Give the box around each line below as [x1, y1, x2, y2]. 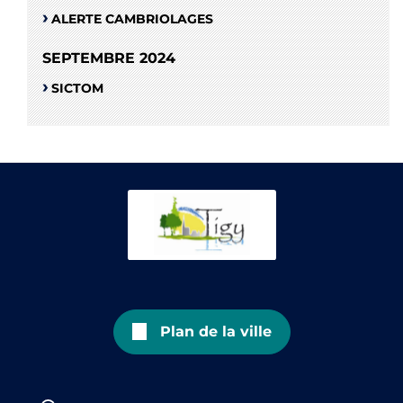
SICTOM [51, 80, 103, 97]
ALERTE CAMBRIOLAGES [51, 11, 213, 28]
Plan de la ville [159, 322, 272, 340]
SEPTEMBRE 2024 [42, 49, 175, 67]
